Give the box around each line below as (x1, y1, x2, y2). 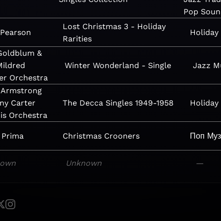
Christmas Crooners (62, 131, 140, 141)
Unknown (66, 158, 102, 168)
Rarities (62, 34, 92, 43)
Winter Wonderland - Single (64, 61, 171, 70)
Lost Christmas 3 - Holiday (62, 21, 166, 31)
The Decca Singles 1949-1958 (62, 98, 174, 108)
